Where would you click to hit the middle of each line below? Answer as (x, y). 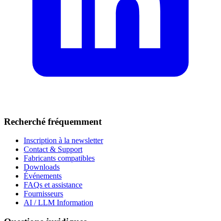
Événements (43, 176)
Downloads (42, 167)
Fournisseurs (43, 194)
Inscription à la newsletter (63, 141)
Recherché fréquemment (53, 121)
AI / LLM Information (58, 203)
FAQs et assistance (53, 185)
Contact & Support (53, 149)
